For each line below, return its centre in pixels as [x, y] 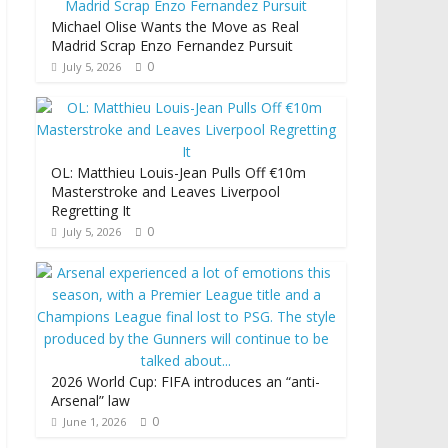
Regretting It [91, 211]
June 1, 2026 [94, 422]
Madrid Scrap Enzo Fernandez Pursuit [172, 46]
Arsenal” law [90, 401]
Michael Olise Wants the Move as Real [175, 27]
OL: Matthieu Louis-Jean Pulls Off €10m [178, 173]
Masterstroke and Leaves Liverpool [165, 192]
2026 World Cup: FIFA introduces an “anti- [185, 382]
